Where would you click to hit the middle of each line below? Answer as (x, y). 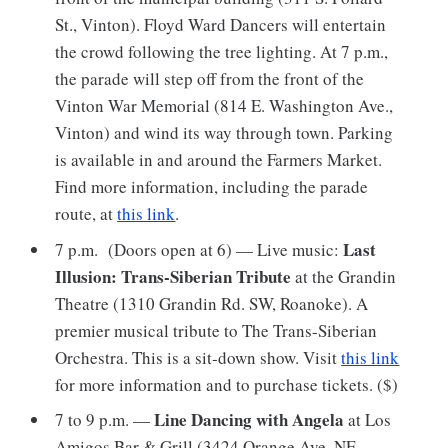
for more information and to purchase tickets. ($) (227, 384)
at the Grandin (346, 276)
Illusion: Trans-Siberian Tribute (175, 276)
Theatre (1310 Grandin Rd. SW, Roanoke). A (212, 303)
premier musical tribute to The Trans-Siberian (216, 330)
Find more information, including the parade (212, 187)
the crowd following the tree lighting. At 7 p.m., (222, 52)
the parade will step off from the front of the (210, 79)
